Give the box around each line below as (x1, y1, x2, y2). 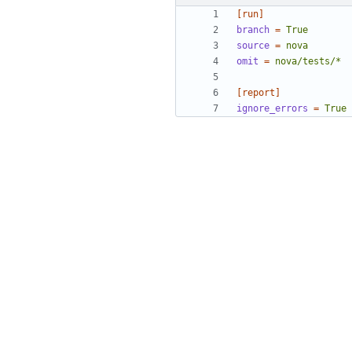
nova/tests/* (275, 56, 341, 68)
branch (236, 24, 269, 36)
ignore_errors (236, 103, 308, 115)
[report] (236, 87, 280, 99)
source (236, 40, 269, 52)
